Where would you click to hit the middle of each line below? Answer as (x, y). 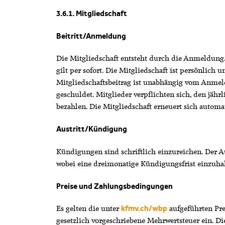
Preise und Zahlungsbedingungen (114, 186)
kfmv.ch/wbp (144, 209)
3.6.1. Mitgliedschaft (91, 13)
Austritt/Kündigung (91, 129)
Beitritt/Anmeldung (91, 36)
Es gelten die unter (88, 209)
